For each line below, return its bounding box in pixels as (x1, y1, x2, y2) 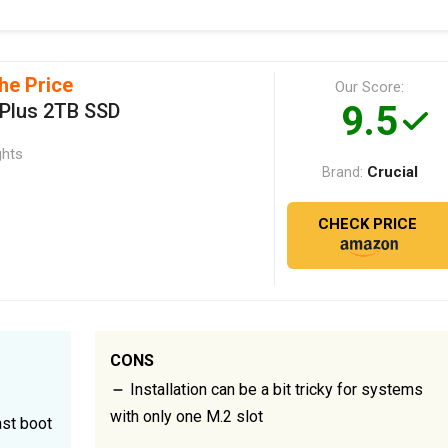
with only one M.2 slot (109, 406, 263, 426)
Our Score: (335, 77, 405, 96)
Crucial (366, 162, 418, 181)
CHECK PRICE (317, 214, 417, 233)
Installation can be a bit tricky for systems (125, 379, 423, 399)
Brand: (321, 163, 363, 180)
